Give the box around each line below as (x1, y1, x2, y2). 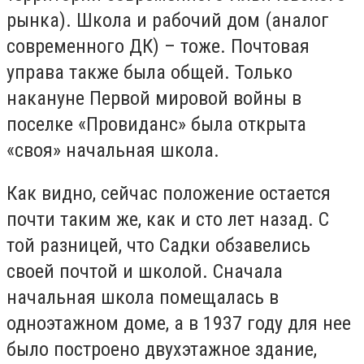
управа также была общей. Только (6, 60, 292, 84)
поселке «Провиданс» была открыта (6, 112, 306, 136)
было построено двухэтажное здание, (6, 338, 317, 362)
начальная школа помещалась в (6, 286, 279, 310)
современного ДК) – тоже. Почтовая (6, 34, 310, 58)
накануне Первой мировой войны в (6, 86, 301, 110)
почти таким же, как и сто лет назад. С (6, 208, 329, 232)
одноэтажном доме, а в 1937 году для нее (6, 312, 351, 336)
